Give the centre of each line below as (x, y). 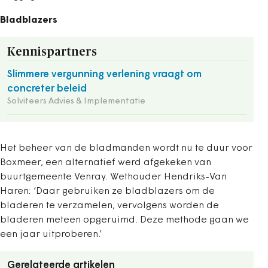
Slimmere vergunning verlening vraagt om (104, 74)
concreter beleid (47, 89)
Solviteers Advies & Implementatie (76, 101)
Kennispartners (52, 52)
